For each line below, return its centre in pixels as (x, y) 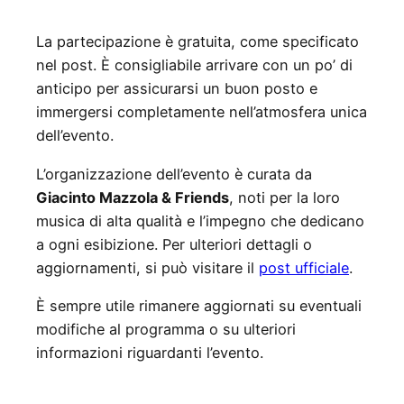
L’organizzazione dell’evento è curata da (174, 174)
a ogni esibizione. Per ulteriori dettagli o (174, 244)
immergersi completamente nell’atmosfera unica (202, 112)
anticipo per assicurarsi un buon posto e (177, 89)
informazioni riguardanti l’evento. (150, 353)
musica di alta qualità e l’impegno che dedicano (200, 220)
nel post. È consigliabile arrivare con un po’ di (194, 65)
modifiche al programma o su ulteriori (166, 329)
